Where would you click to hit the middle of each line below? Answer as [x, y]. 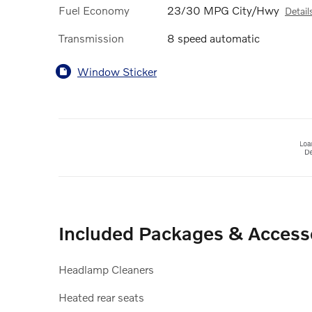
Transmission [91, 38]
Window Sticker [117, 71]
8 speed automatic [213, 38]
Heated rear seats [101, 297]
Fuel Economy [94, 10]
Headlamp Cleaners [106, 270]
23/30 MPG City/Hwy [223, 10]
